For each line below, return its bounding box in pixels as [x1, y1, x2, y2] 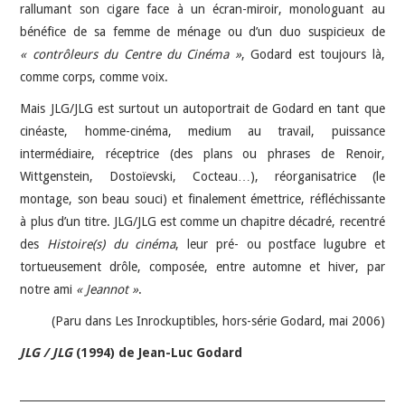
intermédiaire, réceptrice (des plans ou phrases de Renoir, [20, 146, 385, 161]
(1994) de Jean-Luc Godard [72, 344, 243, 360]
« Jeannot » [76, 281, 139, 297]
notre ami [20, 281, 77, 297]
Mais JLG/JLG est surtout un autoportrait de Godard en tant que [20, 100, 385, 116]
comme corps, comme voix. [20, 69, 169, 84]
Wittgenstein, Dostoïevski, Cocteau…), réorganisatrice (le [20, 168, 385, 184]
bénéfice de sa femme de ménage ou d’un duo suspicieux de [20, 24, 385, 39]
